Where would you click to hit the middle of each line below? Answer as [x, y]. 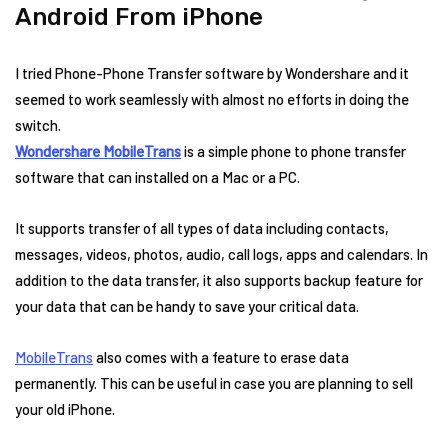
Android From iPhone [139, 17]
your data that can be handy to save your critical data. [187, 306]
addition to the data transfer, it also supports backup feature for [219, 280]
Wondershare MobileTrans [98, 151]
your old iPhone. [65, 409]
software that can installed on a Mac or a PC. [157, 177]
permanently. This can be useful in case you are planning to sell [214, 383]
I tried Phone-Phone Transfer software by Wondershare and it [212, 73]
